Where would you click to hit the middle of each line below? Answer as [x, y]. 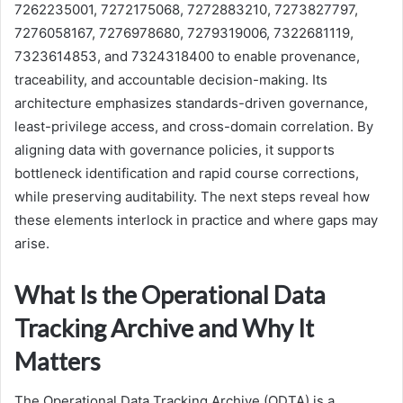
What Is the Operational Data [170, 294]
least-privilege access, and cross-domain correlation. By [194, 126]
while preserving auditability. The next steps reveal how [192, 196]
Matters [58, 361]
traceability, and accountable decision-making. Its [171, 79]
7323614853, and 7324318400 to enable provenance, [187, 56]
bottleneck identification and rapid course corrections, [187, 173]
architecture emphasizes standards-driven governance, [191, 103]
